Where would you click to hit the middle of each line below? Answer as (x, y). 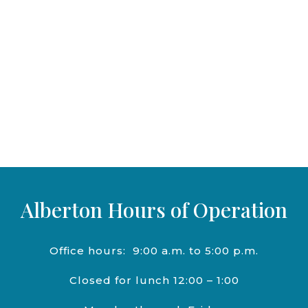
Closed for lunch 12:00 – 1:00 (154, 280)
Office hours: (91, 250)
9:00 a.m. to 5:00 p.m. (196, 250)
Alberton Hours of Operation (154, 210)
